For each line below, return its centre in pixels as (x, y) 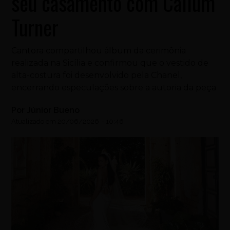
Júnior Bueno (53, 110)
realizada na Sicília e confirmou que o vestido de (110, 63)
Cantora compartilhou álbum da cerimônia (99, 51)
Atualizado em (35, 122)
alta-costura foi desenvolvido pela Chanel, (97, 75)
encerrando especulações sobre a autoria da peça (114, 88)
